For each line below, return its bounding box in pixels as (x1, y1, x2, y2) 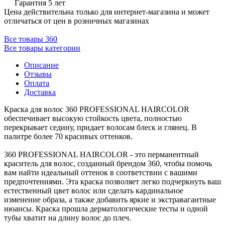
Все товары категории (4, 43, 80, 52)
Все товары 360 (4, 34, 57, 43)
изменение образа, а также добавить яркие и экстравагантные (4, 195, 216, 204)
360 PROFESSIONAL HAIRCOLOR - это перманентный (4, 150, 199, 159)
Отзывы (24, 69, 52, 78)
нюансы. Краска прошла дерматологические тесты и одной (4, 204, 208, 213)
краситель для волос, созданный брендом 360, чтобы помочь (4, 159, 212, 168)
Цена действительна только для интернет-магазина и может (4, 7, 209, 16)
